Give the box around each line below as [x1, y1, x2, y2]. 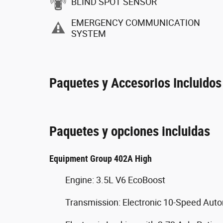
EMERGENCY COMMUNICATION [71, 17, 200, 28]
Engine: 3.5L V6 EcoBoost [65, 175, 165, 185]
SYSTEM [71, 28, 106, 39]
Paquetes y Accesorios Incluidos [49, 75, 222, 91]
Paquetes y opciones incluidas [49, 123, 210, 139]
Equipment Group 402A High [49, 153, 152, 164]
